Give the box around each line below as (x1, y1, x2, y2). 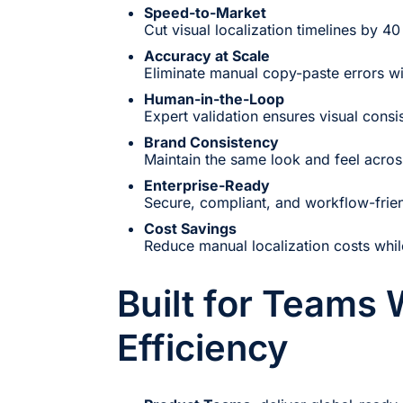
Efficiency (117, 325, 289, 370)
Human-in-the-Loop (144, 89, 284, 108)
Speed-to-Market (144, 3, 266, 22)
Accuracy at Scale (144, 46, 270, 65)
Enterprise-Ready (144, 175, 270, 194)
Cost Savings (144, 219, 237, 237)
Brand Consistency (144, 132, 279, 151)
